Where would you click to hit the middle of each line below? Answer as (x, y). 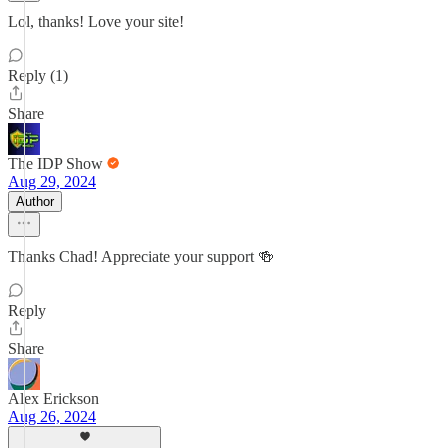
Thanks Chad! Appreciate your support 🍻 (141, 256)
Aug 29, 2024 (52, 181)
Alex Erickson (53, 398)
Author (35, 201)
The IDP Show (55, 163)
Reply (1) (38, 75)
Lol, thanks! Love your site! (96, 21)
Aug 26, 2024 (52, 416)
